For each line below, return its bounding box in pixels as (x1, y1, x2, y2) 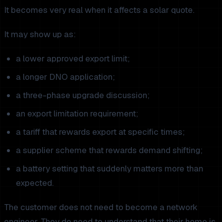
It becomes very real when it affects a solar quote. (4, 4, 194, 15)
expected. (16, 177, 54, 188)
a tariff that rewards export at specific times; (16, 126, 185, 137)
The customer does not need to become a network (4, 201, 198, 213)
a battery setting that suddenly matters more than (16, 163, 203, 174)
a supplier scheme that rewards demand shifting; (16, 144, 203, 156)
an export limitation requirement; (16, 108, 138, 119)
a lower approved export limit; (16, 53, 130, 64)
